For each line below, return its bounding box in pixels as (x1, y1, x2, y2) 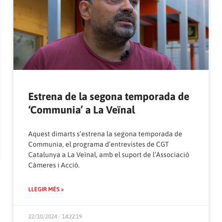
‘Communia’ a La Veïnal (28, 104, 135, 116)
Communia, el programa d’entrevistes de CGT (28, 140, 169, 149)
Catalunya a (28, 151, 68, 159)
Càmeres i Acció (28, 161, 79, 169)
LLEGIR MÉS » (28, 186, 64, 193)
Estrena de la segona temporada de (28, 90, 190, 103)
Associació (156, 151, 190, 159)
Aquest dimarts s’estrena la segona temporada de (28, 130, 183, 138)
